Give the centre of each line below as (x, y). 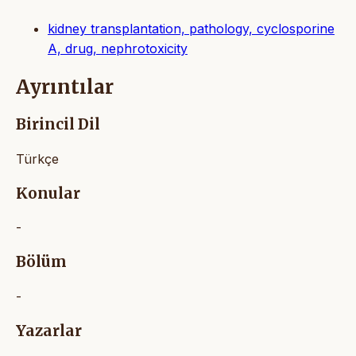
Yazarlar (49, 331)
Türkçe (37, 159)
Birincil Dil (58, 125)
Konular (48, 193)
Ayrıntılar (65, 87)
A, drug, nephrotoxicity (118, 49)
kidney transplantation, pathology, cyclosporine (191, 29)
